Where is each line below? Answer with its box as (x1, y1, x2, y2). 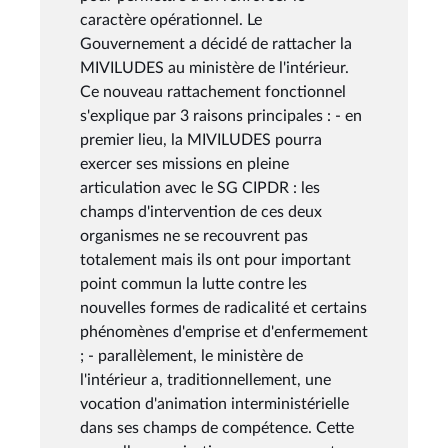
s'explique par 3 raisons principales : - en (80, 107, 362, 124)
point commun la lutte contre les (80, 275, 307, 292)
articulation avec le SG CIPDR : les (80, 179, 320, 196)
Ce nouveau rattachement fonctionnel (80, 83, 346, 100)
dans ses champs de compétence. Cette (80, 419, 354, 436)
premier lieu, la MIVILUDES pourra (80, 131, 322, 148)
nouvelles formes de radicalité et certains (80, 299, 367, 316)
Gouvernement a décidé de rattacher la (80, 35, 352, 52)
